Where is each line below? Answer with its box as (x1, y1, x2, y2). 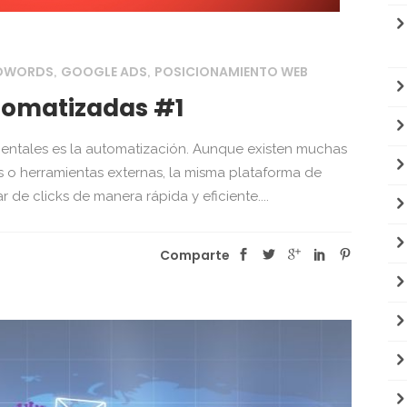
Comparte (160, 245, 231, 264)
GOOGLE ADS (61, 62, 147, 81)
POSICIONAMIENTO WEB (154, 62, 308, 81)
